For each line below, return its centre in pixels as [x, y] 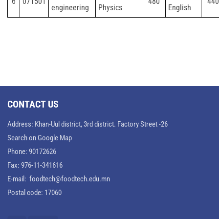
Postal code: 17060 [34, 192]
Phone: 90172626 [32, 151]
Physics [110, 7]
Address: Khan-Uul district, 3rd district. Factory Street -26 [88, 124]
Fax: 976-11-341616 [35, 165]
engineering [70, 7]
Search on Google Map [40, 138]
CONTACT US [33, 104]
